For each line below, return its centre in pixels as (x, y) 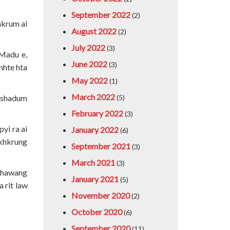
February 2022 (97, 113)
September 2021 (101, 146)
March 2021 (93, 162)
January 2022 (95, 130)
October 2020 (97, 212)
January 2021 (95, 179)
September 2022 (101, 15)
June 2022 (89, 64)
